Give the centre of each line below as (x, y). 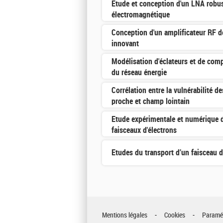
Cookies (175, 215)
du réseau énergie (139, 72)
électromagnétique (141, 14)
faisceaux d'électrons (144, 130)
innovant (125, 43)
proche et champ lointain (151, 101)
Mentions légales (125, 215)
